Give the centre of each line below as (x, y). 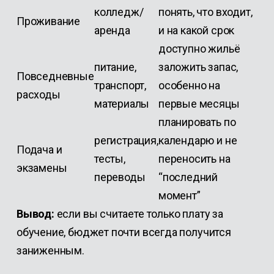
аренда (112, 30)
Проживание (48, 21)
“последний (188, 177)
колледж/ (119, 12)
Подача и (39, 150)
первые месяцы (199, 104)
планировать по (197, 122)
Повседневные (55, 76)
